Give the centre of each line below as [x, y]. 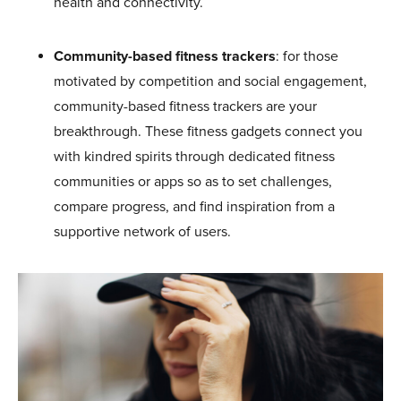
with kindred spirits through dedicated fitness [194, 156]
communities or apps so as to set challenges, [193, 181]
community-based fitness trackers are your [185, 106]
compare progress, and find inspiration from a [194, 206]
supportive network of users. [142, 231]
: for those [307, 56]
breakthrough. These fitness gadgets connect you [208, 131]
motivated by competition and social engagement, [210, 81]
